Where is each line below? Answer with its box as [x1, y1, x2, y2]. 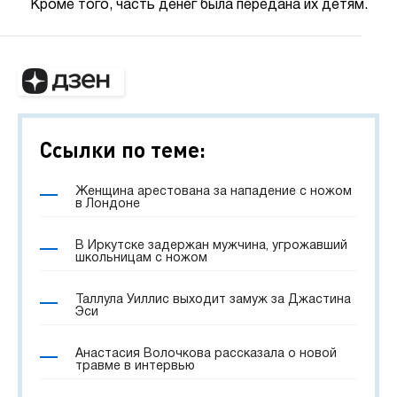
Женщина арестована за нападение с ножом [75, 186, 352, 198]
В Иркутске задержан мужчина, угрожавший [75, 240, 347, 252]
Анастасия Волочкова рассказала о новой [75, 348, 337, 360]
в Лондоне [75, 198, 140, 210]
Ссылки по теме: [40, 136, 206, 162]
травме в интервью [75, 361, 195, 372]
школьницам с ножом [75, 253, 207, 264]
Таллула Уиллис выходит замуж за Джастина [75, 294, 351, 306]
